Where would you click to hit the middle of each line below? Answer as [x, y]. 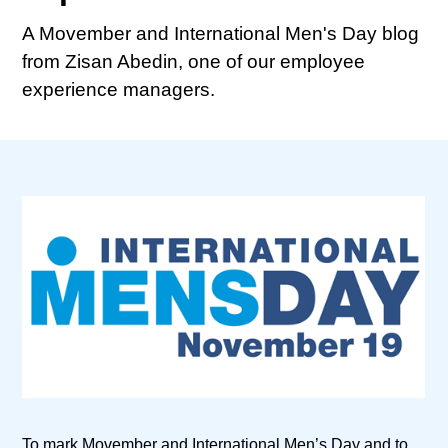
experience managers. [119, 90]
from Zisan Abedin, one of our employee [194, 62]
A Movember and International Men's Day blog [221, 34]
